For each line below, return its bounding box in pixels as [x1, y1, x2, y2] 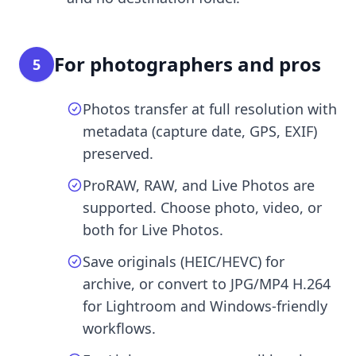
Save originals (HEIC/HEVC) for [83, 251, 284, 271]
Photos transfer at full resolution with [83, 99, 337, 118]
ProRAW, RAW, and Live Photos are [83, 175, 315, 195]
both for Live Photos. [83, 219, 223, 239]
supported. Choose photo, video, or [83, 197, 322, 217]
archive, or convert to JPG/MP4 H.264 [83, 273, 331, 293]
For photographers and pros [54, 50, 321, 77]
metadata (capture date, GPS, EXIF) [83, 121, 317, 141]
